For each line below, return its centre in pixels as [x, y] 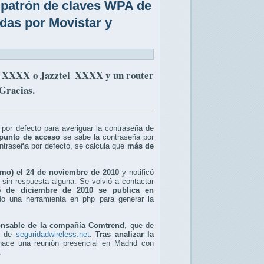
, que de [139, 225]
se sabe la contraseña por [107, 137]
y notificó [137, 172]
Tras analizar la [123, 234]
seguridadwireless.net [52, 234]
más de [141, 146]
